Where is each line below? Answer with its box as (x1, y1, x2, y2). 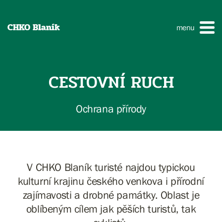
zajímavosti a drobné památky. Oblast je (22, 189, 200, 201)
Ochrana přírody (76, 103, 146, 115)
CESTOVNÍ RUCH (48, 69, 174, 95)
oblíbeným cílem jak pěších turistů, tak (26, 203, 196, 215)
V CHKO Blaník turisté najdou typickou (27, 161, 195, 173)
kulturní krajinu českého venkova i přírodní (18, 175, 204, 187)
